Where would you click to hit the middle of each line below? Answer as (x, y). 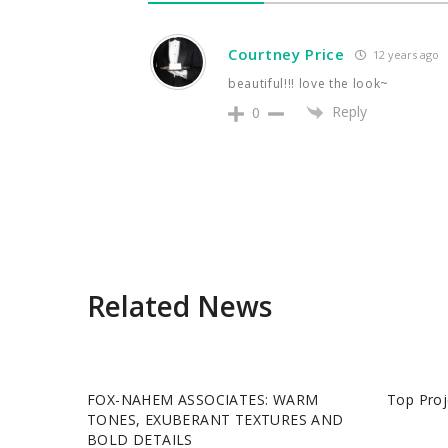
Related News (179, 306)
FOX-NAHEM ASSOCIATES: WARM (203, 400)
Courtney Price (286, 54)
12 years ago (404, 54)
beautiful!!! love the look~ (308, 84)
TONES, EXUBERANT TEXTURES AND (215, 420)
